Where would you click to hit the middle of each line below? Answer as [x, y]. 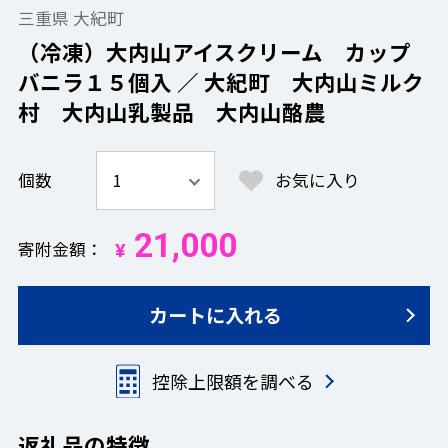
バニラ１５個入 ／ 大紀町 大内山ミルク [220, 81]
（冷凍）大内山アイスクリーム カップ [214, 51]
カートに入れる [215, 315]
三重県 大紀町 [70, 17]
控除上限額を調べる [232, 381]
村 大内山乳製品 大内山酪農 [171, 111]
